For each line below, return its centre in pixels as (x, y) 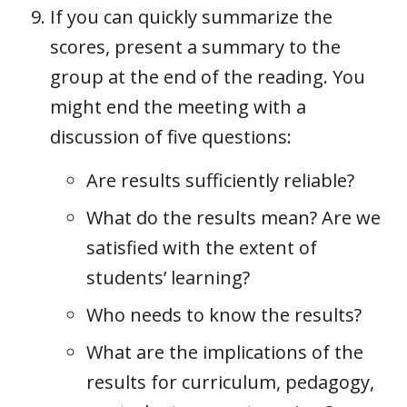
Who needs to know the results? (224, 314)
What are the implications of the (225, 352)
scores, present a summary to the (195, 46)
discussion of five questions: (171, 136)
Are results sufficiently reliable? (220, 180)
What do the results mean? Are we (233, 217)
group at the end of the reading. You (208, 76)
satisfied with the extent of (202, 247)
